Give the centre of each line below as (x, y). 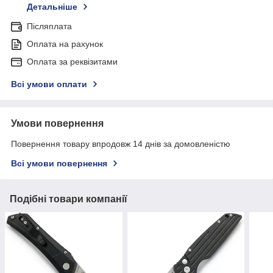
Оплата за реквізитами (72, 62)
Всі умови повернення (59, 164)
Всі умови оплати (49, 84)
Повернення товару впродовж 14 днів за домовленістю (121, 144)
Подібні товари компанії (69, 199)
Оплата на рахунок (65, 44)
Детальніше (52, 7)
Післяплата (49, 27)
